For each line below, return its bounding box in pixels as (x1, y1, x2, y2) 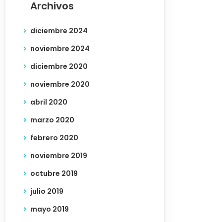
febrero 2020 (30, 133, 78, 143)
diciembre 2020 (30, 61, 88, 71)
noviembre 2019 (30, 151, 87, 161)
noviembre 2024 (30, 44, 90, 54)
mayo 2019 (30, 204, 69, 214)
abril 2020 (30, 97, 67, 107)
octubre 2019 (30, 168, 78, 178)
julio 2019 (30, 186, 63, 196)
